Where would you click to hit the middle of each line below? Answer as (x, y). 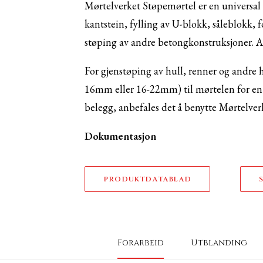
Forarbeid (140, 243)
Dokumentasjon (120, 136)
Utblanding (219, 243)
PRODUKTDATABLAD (147, 179)
